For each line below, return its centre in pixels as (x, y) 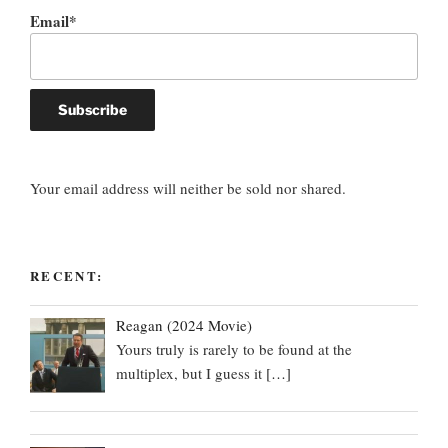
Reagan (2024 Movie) (184, 325)
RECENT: (67, 276)
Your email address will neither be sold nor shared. (188, 187)
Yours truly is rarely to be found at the (234, 349)
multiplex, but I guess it (191, 373)
